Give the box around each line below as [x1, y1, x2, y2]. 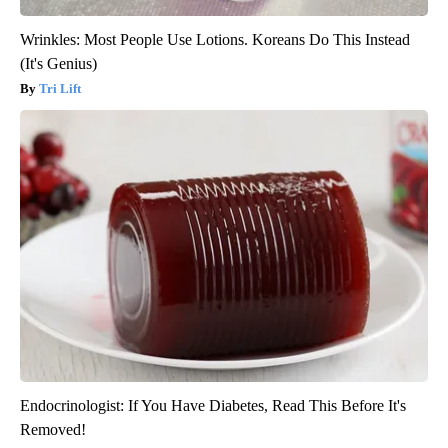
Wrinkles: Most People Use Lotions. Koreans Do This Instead [20, 31, 410, 49]
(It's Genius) [20, 55, 97, 73]
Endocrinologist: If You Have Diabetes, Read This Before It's [20, 397, 406, 415]
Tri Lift [39, 81, 81, 97]
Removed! [20, 421, 86, 439]
